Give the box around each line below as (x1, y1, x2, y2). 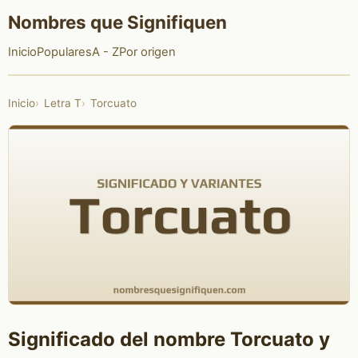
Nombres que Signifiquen (7, 10, 227, 33)
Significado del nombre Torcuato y (7, 328, 330, 352)
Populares (36, 45, 92, 60)
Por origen (118, 45, 176, 60)
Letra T (43, 97, 82, 110)
